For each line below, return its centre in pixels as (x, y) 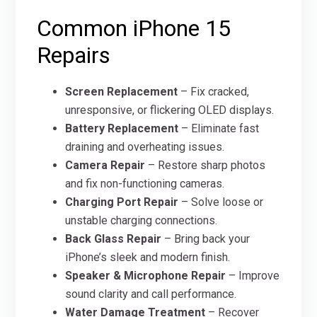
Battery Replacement (122, 128)
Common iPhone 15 (134, 28)
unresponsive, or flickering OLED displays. (170, 110)
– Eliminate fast (219, 128)
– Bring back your (206, 239)
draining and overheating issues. (145, 147)
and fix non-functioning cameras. (145, 184)
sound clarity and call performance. (151, 294)
